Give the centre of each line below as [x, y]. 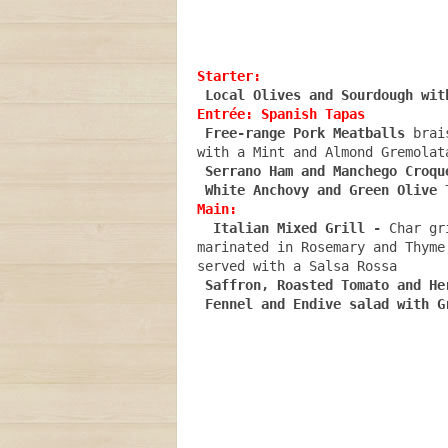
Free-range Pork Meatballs [301, 133]
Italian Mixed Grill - [297, 228]
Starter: [229, 76]
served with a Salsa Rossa [297, 266]
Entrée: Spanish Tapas [281, 114]
